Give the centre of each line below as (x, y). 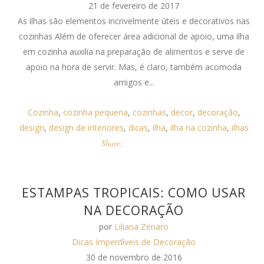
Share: (113, 143)
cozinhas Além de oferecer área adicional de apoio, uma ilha (134, 36)
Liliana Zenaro (142, 227)
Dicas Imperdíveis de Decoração (134, 242)
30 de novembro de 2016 (134, 257)
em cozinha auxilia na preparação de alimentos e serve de (134, 52)
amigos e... (134, 82)
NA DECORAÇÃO (134, 210)
